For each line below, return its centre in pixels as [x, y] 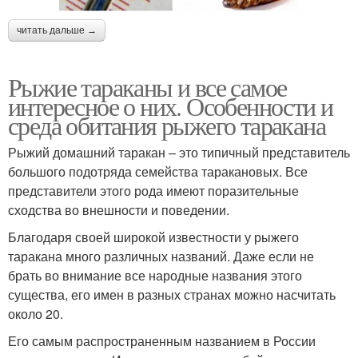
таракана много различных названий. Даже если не [161, 257]
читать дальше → [57, 31]
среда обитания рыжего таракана [167, 125]
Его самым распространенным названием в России [162, 341]
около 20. [36, 314]
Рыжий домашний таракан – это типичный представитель [179, 153]
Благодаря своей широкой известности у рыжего [153, 237]
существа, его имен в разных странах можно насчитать [172, 295]
